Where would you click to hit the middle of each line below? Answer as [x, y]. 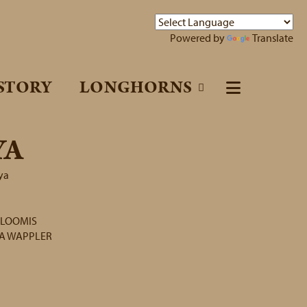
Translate [273, 38]
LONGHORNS [136, 88]
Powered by [198, 38]
